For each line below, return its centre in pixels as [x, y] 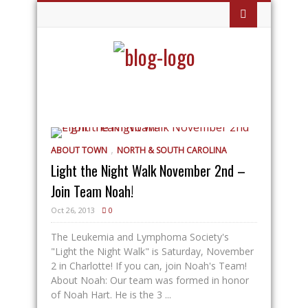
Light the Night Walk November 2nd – [148, 170]
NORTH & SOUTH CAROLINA [172, 150]
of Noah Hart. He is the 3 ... [111, 295]
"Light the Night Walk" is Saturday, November [152, 251]
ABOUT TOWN [79, 150]
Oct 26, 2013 [73, 210]
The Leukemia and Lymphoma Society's [140, 237]
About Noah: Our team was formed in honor [150, 280]
